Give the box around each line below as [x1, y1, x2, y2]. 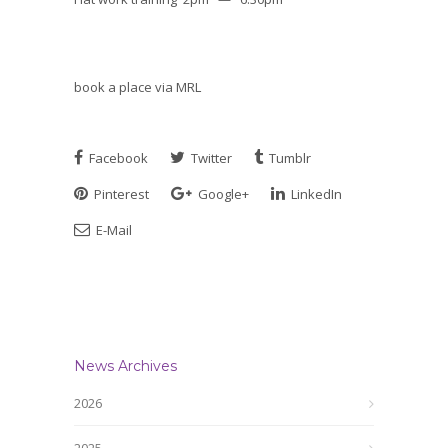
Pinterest [91, 185, 149, 203]
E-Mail [93, 221, 132, 239]
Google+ [195, 185, 249, 203]
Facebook [86, 149, 148, 167]
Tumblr [266, 149, 311, 167]
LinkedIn [288, 185, 342, 203]
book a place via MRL [74, 78, 201, 96]
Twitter [188, 149, 232, 167]
